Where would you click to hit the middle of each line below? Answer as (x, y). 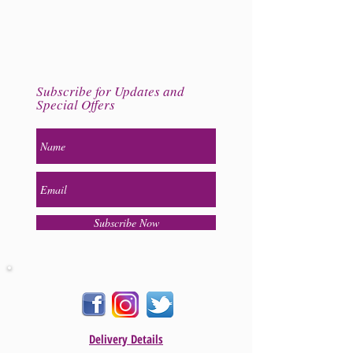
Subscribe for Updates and (110, 91)
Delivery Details (126, 339)
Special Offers (76, 104)
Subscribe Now (126, 223)
